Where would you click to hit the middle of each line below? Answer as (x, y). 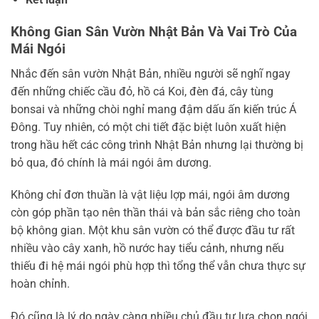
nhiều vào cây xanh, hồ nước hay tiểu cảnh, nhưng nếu (147, 249)
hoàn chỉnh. (40, 284)
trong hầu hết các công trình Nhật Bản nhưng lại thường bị (157, 145)
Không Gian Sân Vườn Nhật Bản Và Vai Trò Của (154, 31)
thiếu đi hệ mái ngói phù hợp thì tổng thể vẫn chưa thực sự (158, 266)
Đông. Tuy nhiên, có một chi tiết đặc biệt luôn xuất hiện (148, 127)
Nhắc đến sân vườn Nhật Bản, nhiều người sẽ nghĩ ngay (151, 73)
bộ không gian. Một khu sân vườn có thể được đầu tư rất (153, 231)
